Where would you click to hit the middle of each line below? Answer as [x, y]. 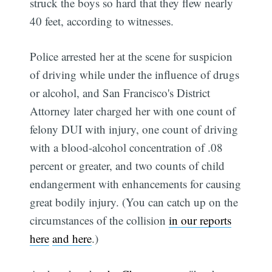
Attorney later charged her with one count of [133, 111]
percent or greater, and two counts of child [127, 166]
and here [72, 239]
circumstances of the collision [100, 220]
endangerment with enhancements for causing [136, 184]
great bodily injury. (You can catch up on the [134, 202]
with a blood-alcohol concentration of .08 [127, 148]
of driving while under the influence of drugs [135, 75]
